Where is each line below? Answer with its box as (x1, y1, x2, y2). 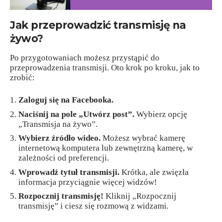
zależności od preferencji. (18, 153, 109, 163)
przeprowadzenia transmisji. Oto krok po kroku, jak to (10, 62, 200, 72)
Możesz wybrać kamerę (101, 133, 185, 143)
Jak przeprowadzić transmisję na (10, 19, 186, 32)
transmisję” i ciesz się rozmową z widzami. (18, 201, 168, 211)
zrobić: (10, 72, 35, 82)
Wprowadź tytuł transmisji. (18, 167, 119, 177)
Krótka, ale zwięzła (119, 167, 189, 177)
